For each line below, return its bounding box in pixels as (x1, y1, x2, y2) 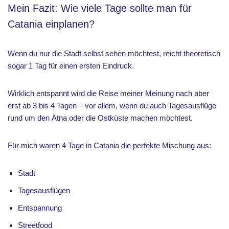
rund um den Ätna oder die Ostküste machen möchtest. (8, 113, 193, 122)
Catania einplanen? (8, 18, 95, 30)
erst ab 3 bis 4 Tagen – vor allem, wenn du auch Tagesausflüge (8, 101, 216, 110)
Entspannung (18, 203, 62, 212)
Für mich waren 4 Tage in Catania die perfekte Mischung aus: (8, 141, 211, 150)
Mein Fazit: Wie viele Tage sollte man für (8, 3, 192, 14)
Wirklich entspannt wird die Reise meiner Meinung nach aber (8, 89, 209, 98)
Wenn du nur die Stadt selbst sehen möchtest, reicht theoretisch (8, 49, 220, 58)
